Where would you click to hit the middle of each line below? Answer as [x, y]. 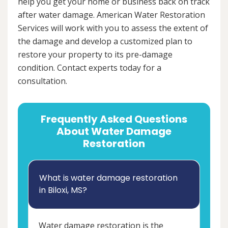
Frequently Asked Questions [114, 119]
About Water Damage [114, 132]
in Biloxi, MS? [63, 190]
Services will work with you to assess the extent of [113, 28]
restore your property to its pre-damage [95, 55]
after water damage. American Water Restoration [111, 15]
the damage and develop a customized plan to [105, 41]
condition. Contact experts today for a [90, 68]
